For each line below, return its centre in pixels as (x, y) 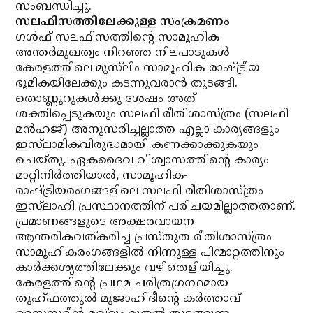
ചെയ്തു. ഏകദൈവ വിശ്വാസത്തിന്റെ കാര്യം (143, 161)
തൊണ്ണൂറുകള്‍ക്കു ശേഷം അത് (106, 99)
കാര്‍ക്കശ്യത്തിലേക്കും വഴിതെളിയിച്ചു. (124, 268)
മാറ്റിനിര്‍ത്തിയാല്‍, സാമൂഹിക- (102, 176)
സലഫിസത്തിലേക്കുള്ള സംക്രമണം (123, 22)
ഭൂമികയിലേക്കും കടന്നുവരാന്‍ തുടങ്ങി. (127, 84)
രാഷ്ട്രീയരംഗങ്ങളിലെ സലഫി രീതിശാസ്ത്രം (140, 191)
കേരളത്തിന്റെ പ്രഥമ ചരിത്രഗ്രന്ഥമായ (122, 284)
